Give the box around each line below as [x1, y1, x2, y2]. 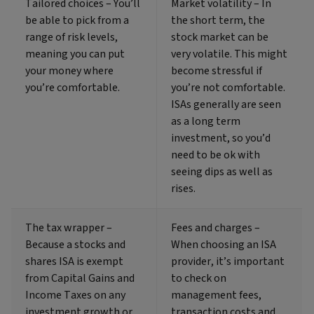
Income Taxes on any [25, 287, 125, 303]
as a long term [171, 114, 240, 130]
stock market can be [171, 29, 268, 46]
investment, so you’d [171, 130, 271, 146]
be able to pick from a [25, 13, 129, 29]
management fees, [171, 287, 261, 303]
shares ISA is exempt [25, 254, 123, 270]
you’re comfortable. [25, 80, 120, 96]
